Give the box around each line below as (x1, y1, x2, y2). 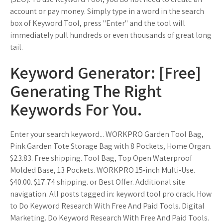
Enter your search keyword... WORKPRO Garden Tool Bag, (10, 129, 204, 139)
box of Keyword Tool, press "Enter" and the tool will (10, 18, 185, 28)
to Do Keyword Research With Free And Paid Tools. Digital (10, 201, 205, 211)
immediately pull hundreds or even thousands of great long (10, 30, 212, 40)
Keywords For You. (10, 98, 142, 120)
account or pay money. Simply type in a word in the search (10, 6, 204, 16)
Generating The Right (10, 80, 162, 102)
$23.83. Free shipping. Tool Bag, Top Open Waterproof (10, 153, 192, 163)
